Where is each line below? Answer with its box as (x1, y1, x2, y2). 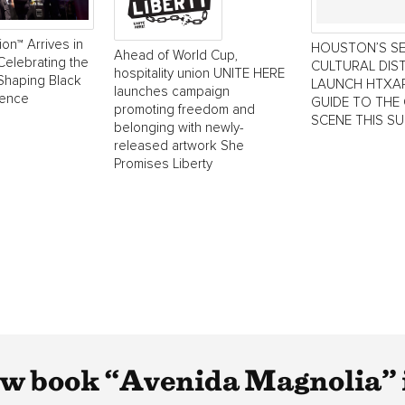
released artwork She (114, 139, 244, 153)
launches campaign (114, 85, 230, 99)
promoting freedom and (114, 103, 255, 117)
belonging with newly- (114, 121, 244, 135)
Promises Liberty (114, 157, 212, 171)
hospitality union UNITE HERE (114, 67, 285, 80)
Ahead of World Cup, (114, 49, 238, 62)
